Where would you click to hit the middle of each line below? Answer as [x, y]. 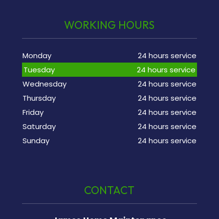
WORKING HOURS [109, 25]
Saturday [39, 126]
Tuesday [39, 70]
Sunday [36, 141]
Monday [37, 55]
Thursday [39, 98]
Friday [33, 112]
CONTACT [109, 190]
